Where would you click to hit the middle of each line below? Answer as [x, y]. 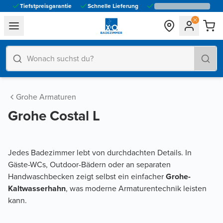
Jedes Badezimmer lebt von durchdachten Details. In [100, 153]
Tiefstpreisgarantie [46, 6]
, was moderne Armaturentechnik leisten [136, 188]
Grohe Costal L [54, 116]
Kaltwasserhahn [37, 188]
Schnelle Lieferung [113, 6]
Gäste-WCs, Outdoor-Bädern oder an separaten [89, 165]
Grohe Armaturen [46, 97]
